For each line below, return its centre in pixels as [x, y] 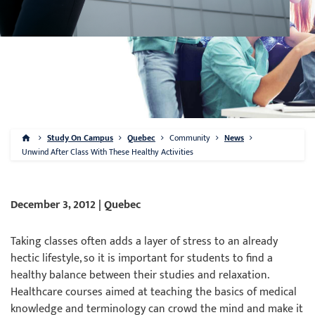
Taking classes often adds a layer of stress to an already [144, 242]
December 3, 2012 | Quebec [76, 205]
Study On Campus [80, 138]
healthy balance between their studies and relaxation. [140, 275]
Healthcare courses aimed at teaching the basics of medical [154, 292]
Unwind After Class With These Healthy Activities [108, 152]
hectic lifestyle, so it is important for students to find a [142, 258]
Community [190, 138]
